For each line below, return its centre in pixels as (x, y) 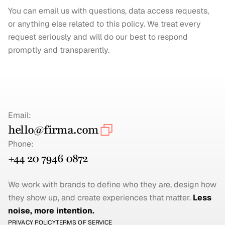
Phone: (21, 144)
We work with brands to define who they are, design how (112, 185)
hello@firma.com (53, 130)
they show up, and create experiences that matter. (100, 198)
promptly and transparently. (59, 50)
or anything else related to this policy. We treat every (104, 24)
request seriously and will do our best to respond (98, 37)
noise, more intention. (51, 211)
